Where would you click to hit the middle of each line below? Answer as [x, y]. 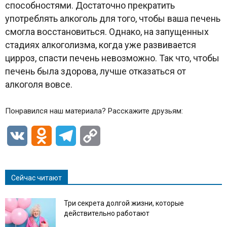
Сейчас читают [36, 178]
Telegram [92, 135]
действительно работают [107, 213]
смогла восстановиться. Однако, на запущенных [107, 31]
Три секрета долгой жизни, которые [124, 203]
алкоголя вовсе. [39, 84]
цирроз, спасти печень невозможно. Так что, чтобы [112, 58]
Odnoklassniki [77, 135]
